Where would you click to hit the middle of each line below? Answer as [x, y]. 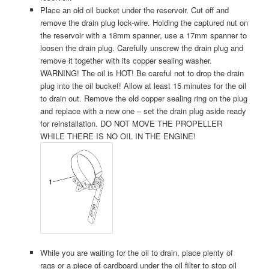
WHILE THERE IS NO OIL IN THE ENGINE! [118, 136]
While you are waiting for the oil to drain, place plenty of [136, 252]
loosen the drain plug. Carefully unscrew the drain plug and [141, 47]
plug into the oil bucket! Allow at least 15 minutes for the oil [143, 85]
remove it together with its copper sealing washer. [126, 60]
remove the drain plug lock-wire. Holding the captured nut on [144, 22]
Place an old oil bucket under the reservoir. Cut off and [134, 10]
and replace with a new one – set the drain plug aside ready [143, 110]
